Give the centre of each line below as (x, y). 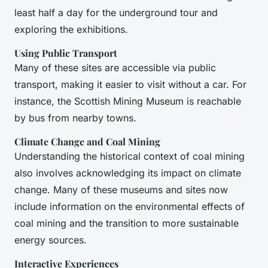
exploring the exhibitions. (71, 30)
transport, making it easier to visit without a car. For (130, 85)
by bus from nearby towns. (75, 118)
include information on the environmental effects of (130, 207)
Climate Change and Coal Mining (87, 142)
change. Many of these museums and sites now (121, 190)
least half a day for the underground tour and (116, 13)
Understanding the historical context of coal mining (130, 156)
